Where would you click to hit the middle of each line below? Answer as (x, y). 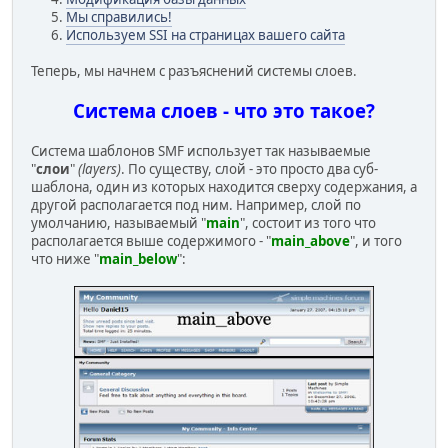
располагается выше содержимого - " (151, 240)
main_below (138, 258)
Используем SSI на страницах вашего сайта (205, 34)
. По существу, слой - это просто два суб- (249, 168)
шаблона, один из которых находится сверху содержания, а (224, 186)
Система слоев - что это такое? (224, 110)
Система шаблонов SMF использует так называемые (201, 150)
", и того (376, 240)
